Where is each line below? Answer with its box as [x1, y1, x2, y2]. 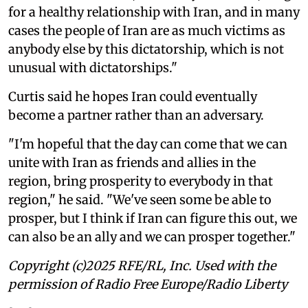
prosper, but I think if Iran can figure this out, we [8, 210, 297, 226]
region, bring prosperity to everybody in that [8, 173, 273, 189]
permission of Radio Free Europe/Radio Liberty [8, 276, 293, 292]
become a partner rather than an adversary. [8, 107, 264, 123]
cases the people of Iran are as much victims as [8, 22, 285, 38]
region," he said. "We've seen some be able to [8, 191, 272, 208]
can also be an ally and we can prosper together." [8, 228, 296, 245]
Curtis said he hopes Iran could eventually [8, 88, 257, 104]
